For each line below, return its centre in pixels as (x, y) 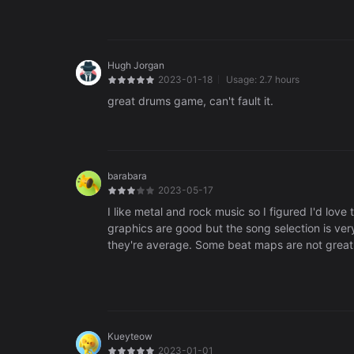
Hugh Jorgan (136, 66)
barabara (127, 176)
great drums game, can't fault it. (190, 101)
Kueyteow (130, 337)
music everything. (153, 262)
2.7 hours (279, 80)
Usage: (241, 80)
